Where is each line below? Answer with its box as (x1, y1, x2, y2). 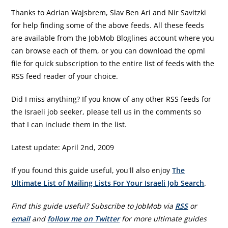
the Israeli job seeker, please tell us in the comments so (11, 107, 202, 117)
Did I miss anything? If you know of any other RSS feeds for (11, 94, 212, 104)
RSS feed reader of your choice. (11, 71, 119, 81)
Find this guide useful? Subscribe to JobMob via (11, 201, 176, 211)
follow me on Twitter (47, 214, 120, 223)
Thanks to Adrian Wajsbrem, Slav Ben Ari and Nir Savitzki (11, 8, 207, 17)
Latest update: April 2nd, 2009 (11, 142, 115, 152)
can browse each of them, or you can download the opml (11, 46, 206, 55)
